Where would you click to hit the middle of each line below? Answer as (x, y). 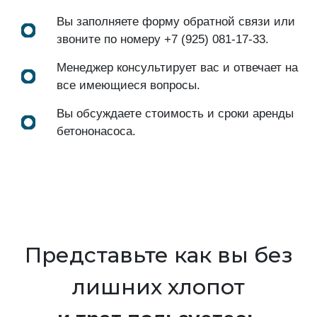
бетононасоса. (96, 131)
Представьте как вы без (158, 255)
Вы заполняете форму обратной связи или (176, 21)
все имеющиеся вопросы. (128, 85)
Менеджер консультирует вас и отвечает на (177, 67)
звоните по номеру (110, 39)
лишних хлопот (158, 287)
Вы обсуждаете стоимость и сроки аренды (175, 113)
